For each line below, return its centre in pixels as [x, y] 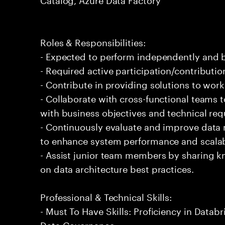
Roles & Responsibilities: [93, 41]
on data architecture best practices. [117, 168]
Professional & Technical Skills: [106, 196]
